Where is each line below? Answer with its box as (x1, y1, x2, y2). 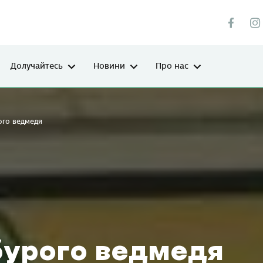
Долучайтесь (11, 61, 63, 71)
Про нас (156, 61, 188, 71)
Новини (93, 61, 125, 71)
